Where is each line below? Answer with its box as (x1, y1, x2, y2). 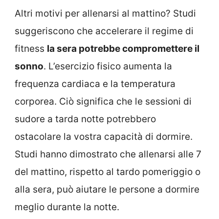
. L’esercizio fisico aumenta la (44, 61, 172, 72)
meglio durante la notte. (15, 201, 119, 213)
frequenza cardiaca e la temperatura (15, 78, 175, 90)
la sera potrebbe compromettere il (47, 43, 199, 55)
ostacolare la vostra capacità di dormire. (15, 131, 193, 143)
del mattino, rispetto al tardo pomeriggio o (15, 166, 200, 178)
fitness (15, 43, 47, 55)
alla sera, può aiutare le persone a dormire (15, 184, 199, 196)
